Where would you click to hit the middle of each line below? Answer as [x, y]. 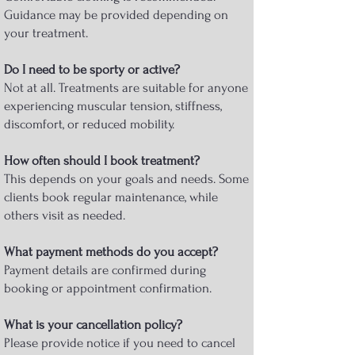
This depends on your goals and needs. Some [126, 178]
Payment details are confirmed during [105, 269]
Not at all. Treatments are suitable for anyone [126, 87]
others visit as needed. [65, 215]
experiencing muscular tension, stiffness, [113, 105]
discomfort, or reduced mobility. [89, 124]
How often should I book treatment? [102, 160]
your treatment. [46, 32]
